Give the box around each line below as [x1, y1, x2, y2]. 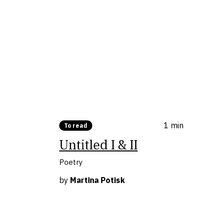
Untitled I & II [59, 136, 138, 153]
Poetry [59, 157, 82, 167]
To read [64, 121, 87, 129]
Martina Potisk [70, 175, 125, 185]
